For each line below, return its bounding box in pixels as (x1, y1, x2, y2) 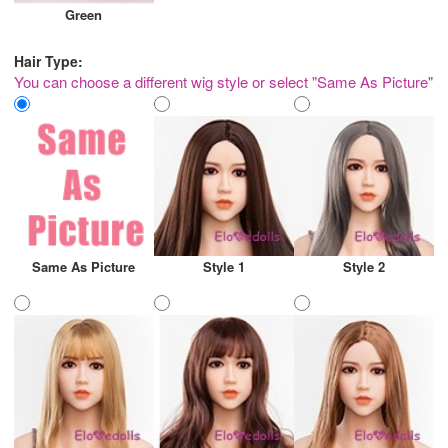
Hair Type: (14, 50, 83, 71)
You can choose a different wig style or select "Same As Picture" (14, 70, 433, 92)
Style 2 (342, 256, 385, 276)
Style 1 (202, 256, 245, 276)
